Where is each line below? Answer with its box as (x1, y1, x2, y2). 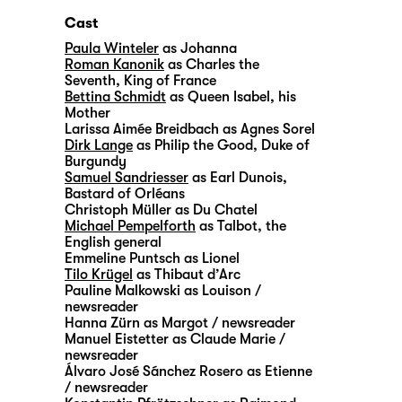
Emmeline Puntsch (65, 249, 180, 267)
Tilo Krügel (65, 266, 133, 283)
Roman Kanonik (65, 56, 164, 73)
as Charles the (164, 56, 259, 73)
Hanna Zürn (65, 314, 140, 331)
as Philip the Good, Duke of (133, 136, 310, 153)
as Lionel (180, 249, 240, 267)
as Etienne (243, 363, 312, 380)
